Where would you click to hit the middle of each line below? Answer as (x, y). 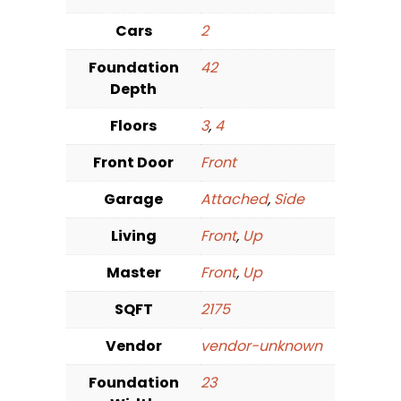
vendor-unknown (261, 346)
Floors (133, 126)
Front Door (133, 163)
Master (133, 273)
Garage (133, 200)
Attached (234, 200)
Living (133, 236)
